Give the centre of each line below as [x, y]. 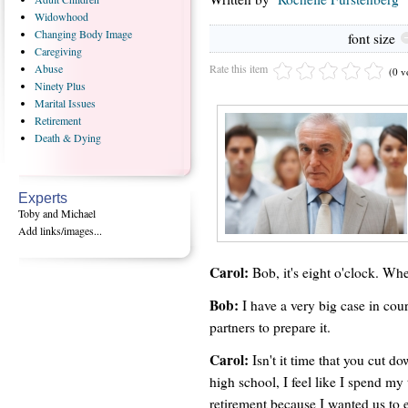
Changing [57, 34]
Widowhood [61, 16]
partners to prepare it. [270, 326]
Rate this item [239, 68]
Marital [51, 103]
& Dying [82, 138]
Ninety [51, 86]
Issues [82, 103]
